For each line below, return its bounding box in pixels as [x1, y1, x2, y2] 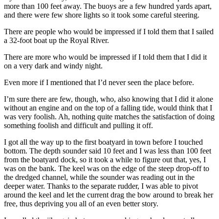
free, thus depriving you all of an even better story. [4, 199, 158, 208]
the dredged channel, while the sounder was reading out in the [4, 173, 195, 181]
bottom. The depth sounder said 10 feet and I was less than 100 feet [4, 146, 211, 155]
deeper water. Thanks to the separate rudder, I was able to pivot [4, 181, 198, 190]
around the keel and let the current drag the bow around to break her [4, 190, 213, 199]
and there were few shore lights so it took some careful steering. [4, 10, 199, 19]
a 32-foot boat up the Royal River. [4, 36, 109, 44]
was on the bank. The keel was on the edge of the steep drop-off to [4, 164, 209, 173]
